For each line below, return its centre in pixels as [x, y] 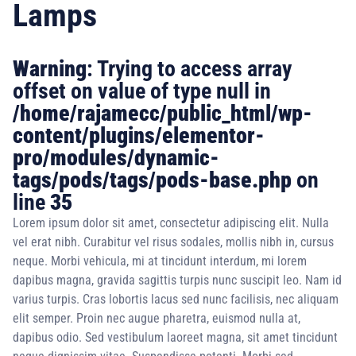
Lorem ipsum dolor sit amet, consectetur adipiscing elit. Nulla [171, 223]
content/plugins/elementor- [139, 135]
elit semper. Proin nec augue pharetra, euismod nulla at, [157, 318]
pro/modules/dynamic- [116, 158]
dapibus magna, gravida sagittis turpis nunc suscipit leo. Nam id [177, 280]
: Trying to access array [189, 69]
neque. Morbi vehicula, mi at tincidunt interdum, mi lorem [160, 261]
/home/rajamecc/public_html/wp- [163, 113]
